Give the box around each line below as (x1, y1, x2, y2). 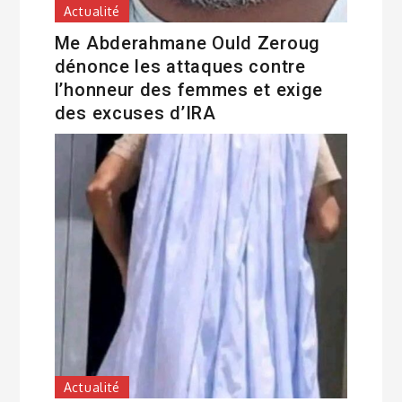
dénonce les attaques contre (54, 56, 306, 78)
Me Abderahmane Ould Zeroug (54, 32, 320, 55)
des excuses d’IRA (54, 102, 216, 125)
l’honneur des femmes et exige (54, 79, 324, 101)
